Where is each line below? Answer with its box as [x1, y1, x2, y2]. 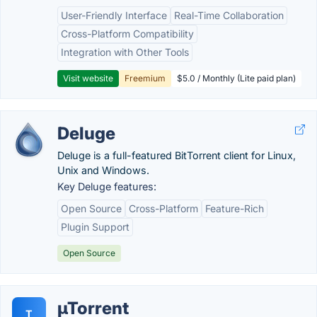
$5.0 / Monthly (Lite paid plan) [177, 73, 296, 83]
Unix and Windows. [57, 164, 149, 176]
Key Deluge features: [57, 180, 156, 192]
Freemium [125, 73, 166, 83]
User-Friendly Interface [61, 9, 167, 21]
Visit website [63, 73, 113, 83]
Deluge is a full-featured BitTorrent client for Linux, [57, 149, 296, 161]
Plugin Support [61, 221, 129, 233]
